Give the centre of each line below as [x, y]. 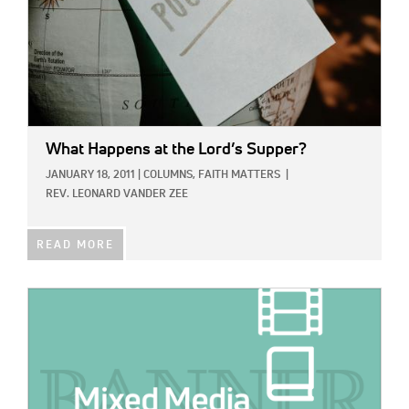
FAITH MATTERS [239, 175]
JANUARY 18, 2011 [90, 175]
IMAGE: [48, 298]
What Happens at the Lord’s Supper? [176, 149]
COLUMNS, [169, 175]
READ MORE [75, 245]
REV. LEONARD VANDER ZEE [117, 194]
